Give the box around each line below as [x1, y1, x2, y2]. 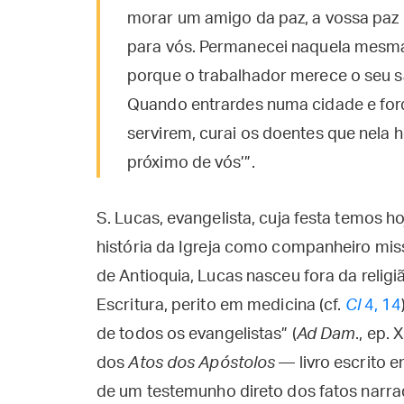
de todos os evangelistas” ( [96, 326, 297, 343]
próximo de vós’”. [127, 155, 255, 171]
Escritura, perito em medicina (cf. [96, 298, 345, 314]
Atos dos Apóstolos [128, 355, 276, 372]
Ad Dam [296, 326, 356, 343]
